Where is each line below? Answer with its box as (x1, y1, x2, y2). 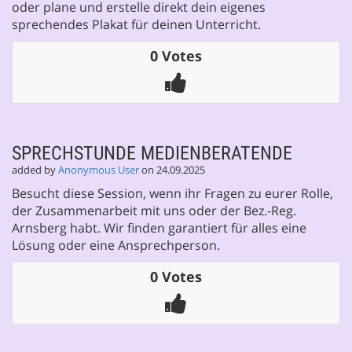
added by (12, 163, 58, 177)
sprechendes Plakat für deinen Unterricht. (12, 15, 261, 33)
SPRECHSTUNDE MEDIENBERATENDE (12, 141, 292, 164)
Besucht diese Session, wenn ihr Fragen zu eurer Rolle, (12, 184, 333, 202)
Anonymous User (58, 163, 139, 177)
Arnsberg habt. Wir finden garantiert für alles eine (12, 218, 306, 236)
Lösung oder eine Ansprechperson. (12, 236, 220, 254)
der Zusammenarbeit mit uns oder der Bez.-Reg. (12, 201, 296, 219)
